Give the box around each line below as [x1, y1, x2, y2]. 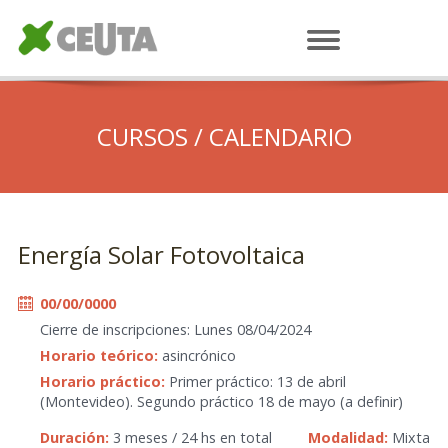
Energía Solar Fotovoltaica [18, 238, 305, 271]
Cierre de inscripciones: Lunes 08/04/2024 [40, 320, 311, 339]
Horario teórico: [40, 346, 158, 365]
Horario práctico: [40, 372, 165, 391]
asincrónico [158, 346, 236, 365]
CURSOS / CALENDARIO [96, 120, 352, 153]
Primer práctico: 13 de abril [165, 372, 346, 391]
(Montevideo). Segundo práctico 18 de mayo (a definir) [40, 392, 403, 411]
